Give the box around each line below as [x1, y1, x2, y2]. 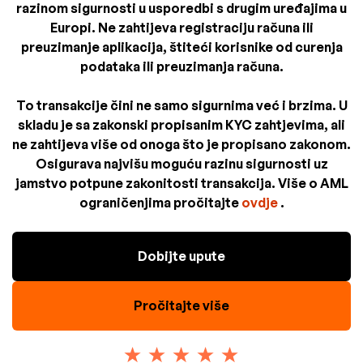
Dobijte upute [138, 247, 225, 264]
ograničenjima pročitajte [79, 194, 241, 211]
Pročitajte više [134, 297, 229, 314]
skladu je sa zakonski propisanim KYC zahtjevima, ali [18, 116, 345, 133]
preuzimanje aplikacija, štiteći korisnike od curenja [20, 38, 343, 55]
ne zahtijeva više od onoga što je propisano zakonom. [12, 135, 351, 152]
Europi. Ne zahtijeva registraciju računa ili [49, 19, 314, 36]
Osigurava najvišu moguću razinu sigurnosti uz [35, 155, 328, 172]
